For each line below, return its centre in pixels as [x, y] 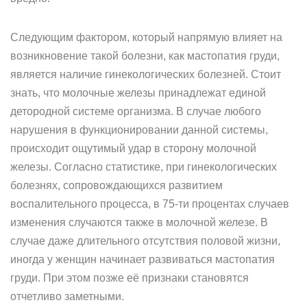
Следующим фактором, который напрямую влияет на [146, 37]
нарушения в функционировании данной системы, [139, 130]
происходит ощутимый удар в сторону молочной [133, 148]
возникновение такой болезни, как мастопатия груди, [145, 56]
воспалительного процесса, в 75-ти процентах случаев [150, 204]
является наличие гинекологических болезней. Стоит [146, 74]
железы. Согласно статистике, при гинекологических [144, 167]
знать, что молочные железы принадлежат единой [138, 93]
